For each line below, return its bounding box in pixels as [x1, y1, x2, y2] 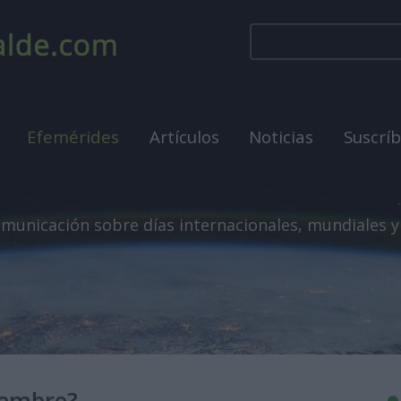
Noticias [249, 125, 314, 148]
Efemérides [27, 125, 120, 148]
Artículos [149, 125, 219, 148]
